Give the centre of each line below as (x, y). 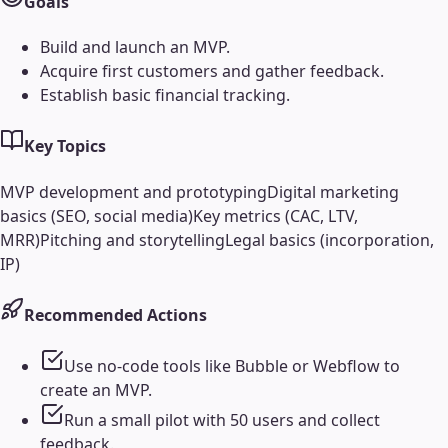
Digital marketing (333, 191)
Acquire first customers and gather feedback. (212, 71)
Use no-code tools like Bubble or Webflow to (232, 366)
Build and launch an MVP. (135, 47)
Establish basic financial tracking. (165, 95)
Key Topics (65, 146)
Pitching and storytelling (132, 239)
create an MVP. (96, 390)
